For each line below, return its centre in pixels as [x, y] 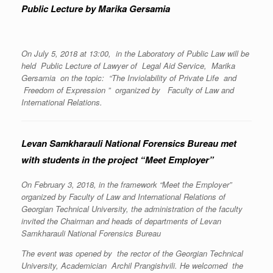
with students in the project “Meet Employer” [118, 160]
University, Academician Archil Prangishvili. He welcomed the [132, 265]
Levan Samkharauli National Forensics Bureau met [129, 143]
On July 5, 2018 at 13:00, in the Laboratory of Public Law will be [135, 53]
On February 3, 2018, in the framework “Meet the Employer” [126, 184]
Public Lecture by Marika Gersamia [97, 9]
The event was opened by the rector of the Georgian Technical [132, 253]
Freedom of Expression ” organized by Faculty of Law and [128, 90]
